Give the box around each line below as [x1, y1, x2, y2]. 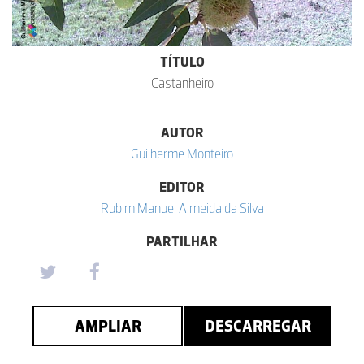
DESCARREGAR [205, 315, 311, 336]
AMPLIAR [74, 315, 141, 336]
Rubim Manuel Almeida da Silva [100, 199, 264, 216]
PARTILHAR [146, 232, 218, 249]
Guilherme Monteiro [131, 145, 233, 162]
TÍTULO [159, 53, 205, 70]
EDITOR [159, 178, 205, 195]
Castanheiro [150, 74, 214, 91]
